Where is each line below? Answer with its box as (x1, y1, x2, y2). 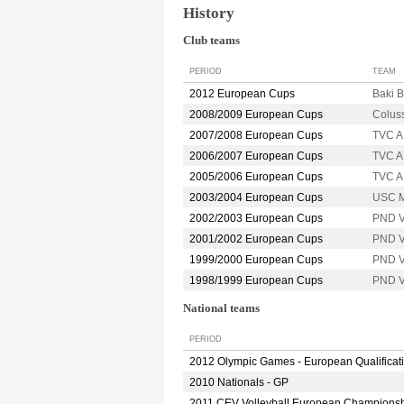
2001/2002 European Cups (189, 233, 323, 246)
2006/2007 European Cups (189, 150, 323, 163)
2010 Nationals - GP (189, 375, 289, 389)
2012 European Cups (189, 87, 295, 101)
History (183, 4, 234, 22)
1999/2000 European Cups (189, 253, 323, 267)
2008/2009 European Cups (189, 108, 323, 122)
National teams (183, 302, 260, 316)
